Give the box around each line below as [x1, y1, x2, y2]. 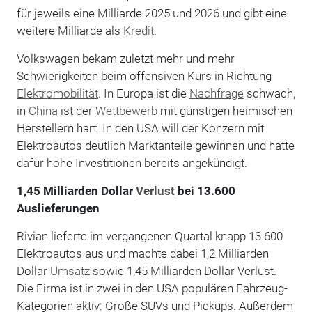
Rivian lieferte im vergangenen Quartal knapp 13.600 [16, 228, 283, 243]
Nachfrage [189, 86, 244, 100]
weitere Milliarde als [16, 23, 123, 38]
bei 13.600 [174, 183, 235, 198]
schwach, [243, 86, 295, 100]
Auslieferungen [16, 201, 100, 215]
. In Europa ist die [97, 86, 189, 100]
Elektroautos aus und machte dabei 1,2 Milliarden [16, 246, 269, 260]
